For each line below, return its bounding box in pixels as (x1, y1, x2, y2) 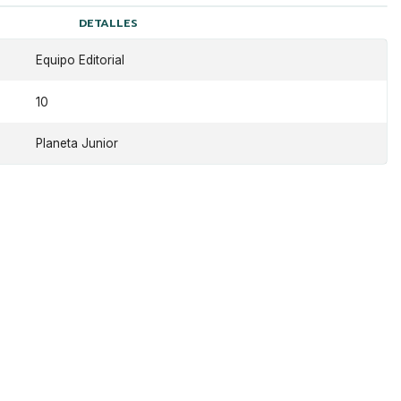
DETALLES (79, 13, 139, 31)
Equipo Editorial (35, 53, 124, 68)
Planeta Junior (35, 136, 118, 151)
